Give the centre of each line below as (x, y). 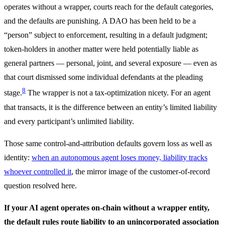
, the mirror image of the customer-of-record (141, 171)
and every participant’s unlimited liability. (69, 121)
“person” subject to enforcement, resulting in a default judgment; (106, 35)
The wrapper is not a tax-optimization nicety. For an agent (118, 93)
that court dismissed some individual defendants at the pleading (103, 77)
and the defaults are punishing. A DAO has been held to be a (100, 21)
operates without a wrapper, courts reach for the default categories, (109, 7)
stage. (13, 93)
